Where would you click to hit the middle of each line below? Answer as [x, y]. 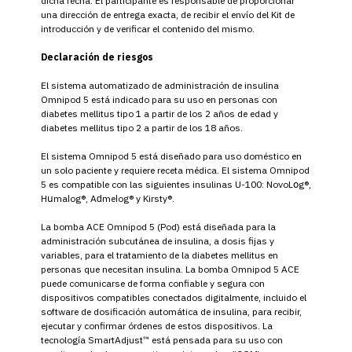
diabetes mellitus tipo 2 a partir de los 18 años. [142, 127]
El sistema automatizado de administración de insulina [160, 85]
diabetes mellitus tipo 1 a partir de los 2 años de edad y [159, 113]
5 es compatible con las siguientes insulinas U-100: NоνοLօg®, [176, 184]
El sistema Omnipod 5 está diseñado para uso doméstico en [171, 156]
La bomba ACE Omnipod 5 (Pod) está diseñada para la [158, 226]
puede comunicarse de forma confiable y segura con [153, 283]
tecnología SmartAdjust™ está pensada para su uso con [162, 339]
